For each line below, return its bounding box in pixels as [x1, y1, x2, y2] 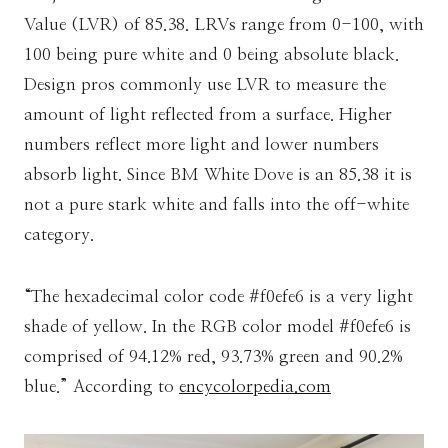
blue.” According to [24, 378, 179, 396]
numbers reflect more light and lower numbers [24, 136, 379, 154]
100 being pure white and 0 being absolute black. [24, 46, 399, 64]
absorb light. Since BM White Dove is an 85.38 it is [24, 166, 412, 184]
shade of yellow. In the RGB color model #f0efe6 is [24, 318, 411, 336]
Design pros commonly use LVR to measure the [24, 76, 386, 94]
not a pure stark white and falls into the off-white [24, 196, 409, 214]
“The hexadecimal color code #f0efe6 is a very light [24, 288, 413, 306]
